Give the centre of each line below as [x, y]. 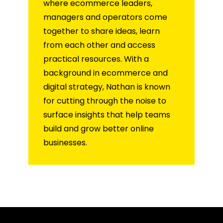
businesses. [65, 143]
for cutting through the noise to [105, 101]
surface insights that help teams [107, 115]
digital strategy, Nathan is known [107, 87]
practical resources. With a [96, 59]
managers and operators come [105, 17]
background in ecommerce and [106, 73]
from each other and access [99, 45]
